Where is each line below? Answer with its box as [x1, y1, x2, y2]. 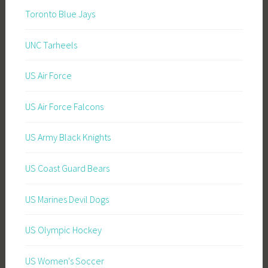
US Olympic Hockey [25, 224, 102, 236]
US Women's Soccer [25, 254, 104, 267]
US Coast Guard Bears [25, 162, 109, 174]
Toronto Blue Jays [25, 7, 95, 20]
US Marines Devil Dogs [25, 193, 109, 205]
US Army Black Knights [25, 131, 111, 144]
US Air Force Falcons [25, 100, 103, 112]
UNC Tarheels [25, 38, 77, 51]
